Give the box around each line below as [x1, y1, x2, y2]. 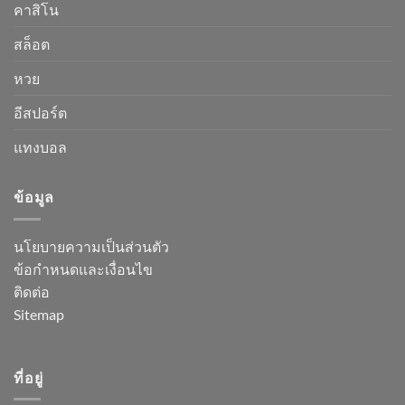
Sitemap [14, 305, 64, 323]
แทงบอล [14, 138, 67, 156]
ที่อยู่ [14, 368, 43, 386]
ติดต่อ [14, 282, 50, 300]
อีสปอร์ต [14, 104, 67, 122]
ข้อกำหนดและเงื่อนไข [14, 259, 153, 278]
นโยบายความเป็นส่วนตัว [14, 237, 169, 255]
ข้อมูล [14, 188, 55, 206]
